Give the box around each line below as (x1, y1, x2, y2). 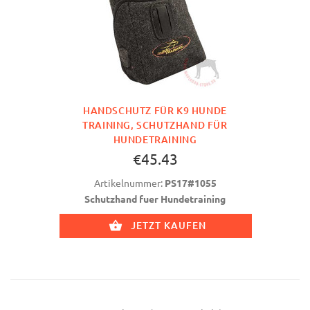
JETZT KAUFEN (128, 219, 209, 232)
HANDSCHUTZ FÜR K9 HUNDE (83, 103, 227, 117)
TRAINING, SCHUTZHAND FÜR (82, 118, 228, 131)
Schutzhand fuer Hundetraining (84, 192, 226, 205)
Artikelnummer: (93, 176, 165, 189)
